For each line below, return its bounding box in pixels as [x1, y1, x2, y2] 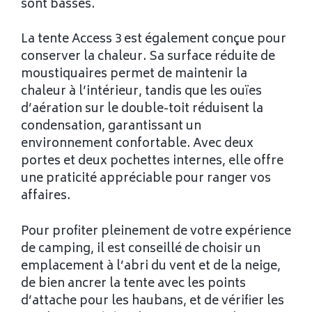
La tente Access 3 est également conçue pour [21, 29, 286, 50]
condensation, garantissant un [21, 116, 201, 137]
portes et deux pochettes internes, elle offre [21, 151, 283, 172]
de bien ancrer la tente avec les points [21, 273, 246, 295]
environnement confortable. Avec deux [21, 134, 253, 155]
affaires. [21, 186, 70, 207]
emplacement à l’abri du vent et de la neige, [21, 256, 281, 277]
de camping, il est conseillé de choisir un [21, 238, 260, 260]
